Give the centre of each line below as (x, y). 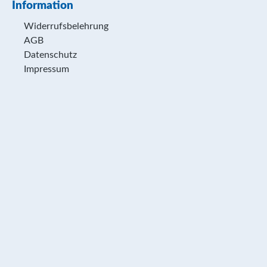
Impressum (46, 69)
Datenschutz (50, 55)
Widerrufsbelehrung (66, 26)
